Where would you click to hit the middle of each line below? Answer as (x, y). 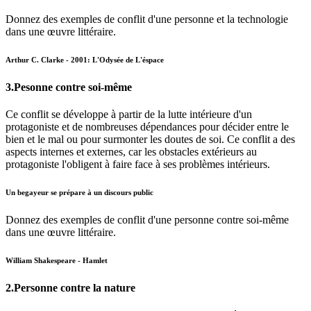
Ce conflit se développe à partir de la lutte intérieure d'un (129, 114)
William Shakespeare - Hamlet (57, 260)
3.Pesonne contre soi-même (69, 87)
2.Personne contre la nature (70, 287)
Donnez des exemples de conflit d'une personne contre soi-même (147, 219)
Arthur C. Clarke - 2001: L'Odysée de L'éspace (85, 59)
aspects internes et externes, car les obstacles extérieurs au (131, 151)
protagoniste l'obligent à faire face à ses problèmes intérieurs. (138, 164)
